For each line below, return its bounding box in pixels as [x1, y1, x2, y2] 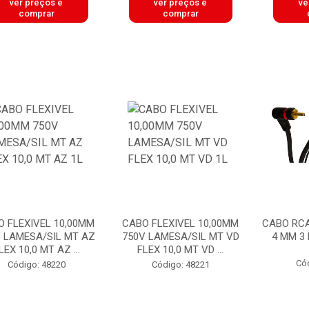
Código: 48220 [7, 259, 66, 270]
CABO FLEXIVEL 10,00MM [122, 217, 239, 230]
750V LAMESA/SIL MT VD [121, 230, 239, 243]
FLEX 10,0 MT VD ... [137, 243, 224, 256]
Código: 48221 [151, 259, 210, 270]
